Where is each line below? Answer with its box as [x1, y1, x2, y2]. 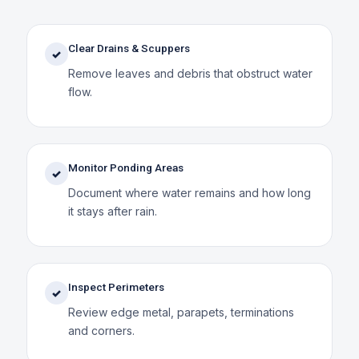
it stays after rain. [67, 204, 157, 218]
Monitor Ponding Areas [67, 160, 184, 174]
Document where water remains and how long [67, 185, 311, 200]
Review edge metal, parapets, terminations [67, 305, 294, 319]
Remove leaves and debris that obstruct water [67, 66, 313, 80]
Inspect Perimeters [67, 280, 164, 293]
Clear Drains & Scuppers [67, 41, 190, 54]
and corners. [67, 323, 135, 337]
